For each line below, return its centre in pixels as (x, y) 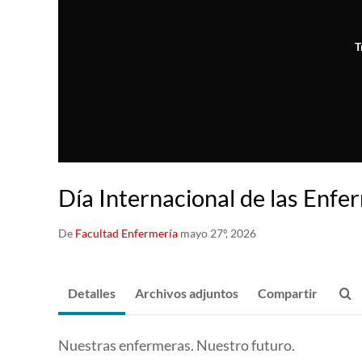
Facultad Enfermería (126, 234)
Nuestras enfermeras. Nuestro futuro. (177, 345)
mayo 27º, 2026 (218, 234)
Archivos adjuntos (187, 293)
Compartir (288, 293)
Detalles (92, 293)
